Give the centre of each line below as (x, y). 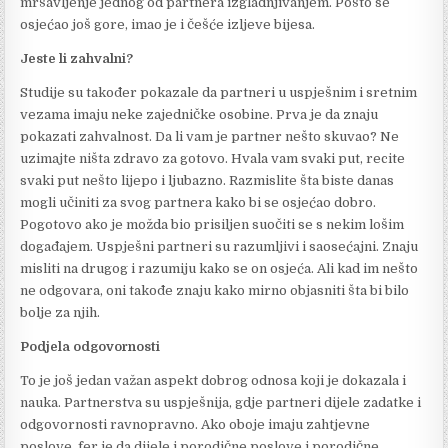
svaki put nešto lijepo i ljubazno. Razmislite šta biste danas (207, 180)
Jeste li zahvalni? (77, 58)
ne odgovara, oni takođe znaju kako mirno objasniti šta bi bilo (215, 290)
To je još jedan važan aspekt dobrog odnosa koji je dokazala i (213, 380)
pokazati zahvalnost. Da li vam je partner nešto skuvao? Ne (210, 136)
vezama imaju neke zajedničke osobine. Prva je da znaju (199, 114)
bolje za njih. (60, 312)
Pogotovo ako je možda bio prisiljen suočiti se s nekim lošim (212, 224)
